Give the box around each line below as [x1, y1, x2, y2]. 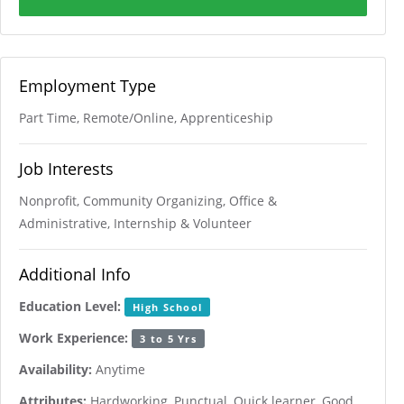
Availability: [19, 361, 92, 378]
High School [133, 300, 203, 314]
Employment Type [19, 75, 156, 96]
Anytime [92, 361, 145, 378]
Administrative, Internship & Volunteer [19, 215, 252, 232]
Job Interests [19, 158, 114, 179]
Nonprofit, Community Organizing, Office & [19, 192, 277, 209]
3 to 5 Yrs [140, 332, 197, 345]
